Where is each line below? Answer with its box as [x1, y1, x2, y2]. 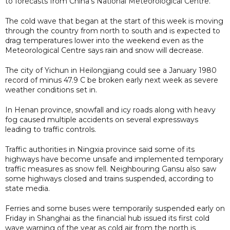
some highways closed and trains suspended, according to [5, 174, 214, 183]
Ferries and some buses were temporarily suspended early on [5, 203, 225, 213]
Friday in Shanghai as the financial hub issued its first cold [5, 213, 209, 223]
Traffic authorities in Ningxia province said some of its [5, 144, 195, 154]
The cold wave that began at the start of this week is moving [5, 16, 223, 26]
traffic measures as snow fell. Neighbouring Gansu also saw [5, 164, 216, 174]
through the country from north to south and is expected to [5, 26, 220, 35]
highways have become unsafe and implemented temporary [5, 154, 223, 164]
